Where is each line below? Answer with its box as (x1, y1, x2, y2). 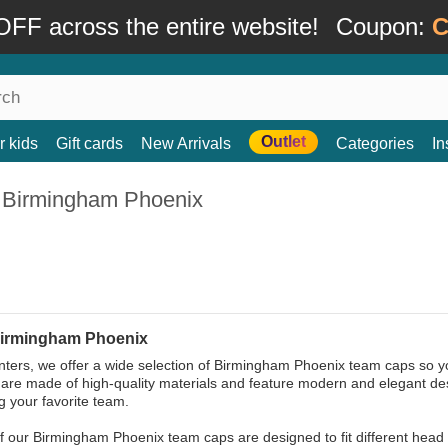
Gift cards (56, 135, 123, 152)
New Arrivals (141, 135, 231, 152)
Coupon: (335, 13, 432, 40)
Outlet (261, 133, 306, 150)
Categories (336, 135, 414, 152)
